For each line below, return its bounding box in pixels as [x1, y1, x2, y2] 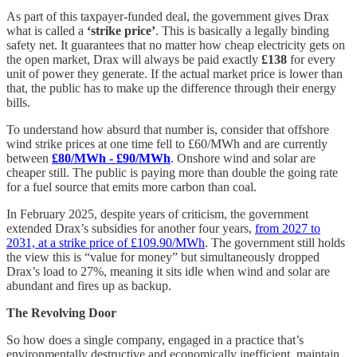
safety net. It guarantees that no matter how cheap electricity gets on [6, 37, 345, 52]
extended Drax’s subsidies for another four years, [6, 221, 255, 235]
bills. [6, 95, 30, 109]
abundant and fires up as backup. [6, 278, 171, 292]
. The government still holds [205, 235, 345, 249]
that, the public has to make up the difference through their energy [6, 80, 336, 95]
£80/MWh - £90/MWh [52, 151, 171, 165]
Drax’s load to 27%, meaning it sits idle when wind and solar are [6, 264, 330, 278]
